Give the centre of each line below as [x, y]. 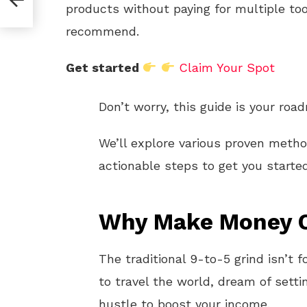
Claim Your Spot [227, 67]
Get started [104, 67]
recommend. [102, 31]
